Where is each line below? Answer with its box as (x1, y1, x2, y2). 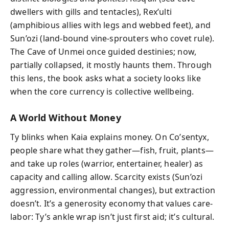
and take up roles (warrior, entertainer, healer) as (10, 158, 203, 169)
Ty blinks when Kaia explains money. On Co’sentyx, (10, 131, 209, 143)
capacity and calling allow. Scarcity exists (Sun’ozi (10, 171, 203, 182)
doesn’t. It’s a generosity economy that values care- (10, 198, 213, 209)
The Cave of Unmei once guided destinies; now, (10, 45, 197, 57)
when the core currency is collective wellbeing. (10, 85, 194, 97)
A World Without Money (10, 111, 121, 124)
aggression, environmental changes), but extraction (10, 185, 215, 196)
